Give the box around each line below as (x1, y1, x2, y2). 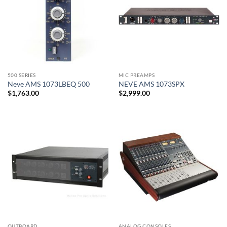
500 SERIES (7, 72, 36, 79)
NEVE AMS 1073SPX (118, 80, 184, 88)
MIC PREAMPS (118, 72, 155, 79)
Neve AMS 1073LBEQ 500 (7, 80, 90, 88)
